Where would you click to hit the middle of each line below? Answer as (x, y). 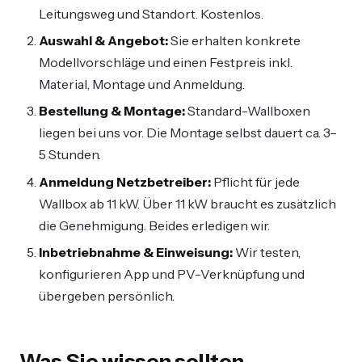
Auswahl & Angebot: (103, 41)
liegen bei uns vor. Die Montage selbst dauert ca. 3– (188, 133)
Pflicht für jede (255, 181)
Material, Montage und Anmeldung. (142, 84)
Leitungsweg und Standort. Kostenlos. (151, 13)
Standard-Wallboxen (248, 111)
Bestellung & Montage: (112, 111)
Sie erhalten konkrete (234, 41)
